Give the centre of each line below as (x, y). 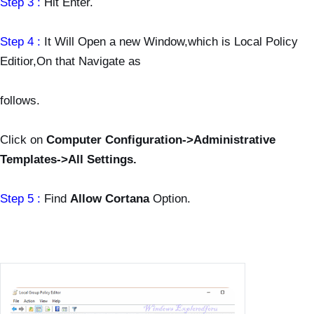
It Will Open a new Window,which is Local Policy (171, 41)
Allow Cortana (111, 198)
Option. (172, 198)
